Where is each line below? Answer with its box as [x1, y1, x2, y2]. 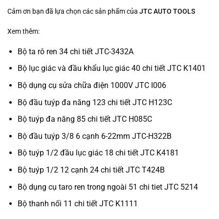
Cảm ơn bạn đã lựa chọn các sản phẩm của [7, 7, 139, 16]
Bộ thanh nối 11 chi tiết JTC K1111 [17, 199, 138, 209]
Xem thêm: [7, 27, 40, 35]
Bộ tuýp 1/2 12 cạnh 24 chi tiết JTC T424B [17, 165, 165, 175]
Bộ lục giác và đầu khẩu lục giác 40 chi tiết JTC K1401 [17, 64, 206, 73]
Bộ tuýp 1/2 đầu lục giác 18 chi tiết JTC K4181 [17, 148, 179, 158]
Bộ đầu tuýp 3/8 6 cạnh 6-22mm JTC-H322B [17, 131, 172, 141]
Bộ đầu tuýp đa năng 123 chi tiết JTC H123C [17, 97, 172, 107]
